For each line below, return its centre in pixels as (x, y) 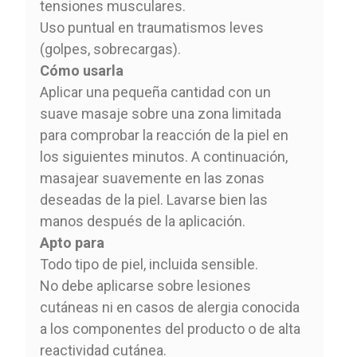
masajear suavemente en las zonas (152, 178)
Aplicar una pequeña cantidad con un (155, 92)
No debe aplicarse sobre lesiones (145, 285)
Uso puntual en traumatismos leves (151, 27)
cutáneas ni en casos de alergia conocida (169, 307)
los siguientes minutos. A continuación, (163, 156)
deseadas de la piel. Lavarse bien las (153, 199)
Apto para (72, 242)
